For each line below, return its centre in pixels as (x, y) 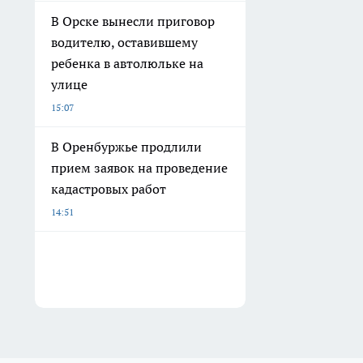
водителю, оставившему (124, 43)
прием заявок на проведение (139, 168)
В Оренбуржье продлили (126, 147)
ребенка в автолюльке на (127, 64)
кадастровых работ (109, 189)
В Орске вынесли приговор (133, 21)
